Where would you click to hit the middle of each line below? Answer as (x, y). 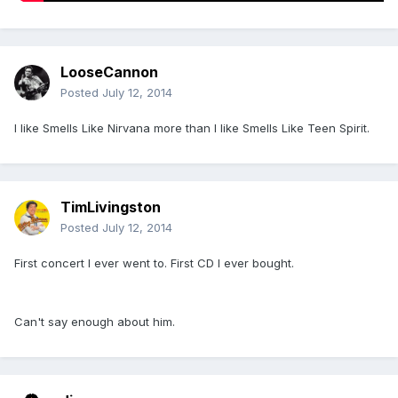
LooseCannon (109, 72)
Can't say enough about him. (95, 322)
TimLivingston (111, 207)
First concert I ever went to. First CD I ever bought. (154, 263)
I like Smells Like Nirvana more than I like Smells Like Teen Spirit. (192, 128)
